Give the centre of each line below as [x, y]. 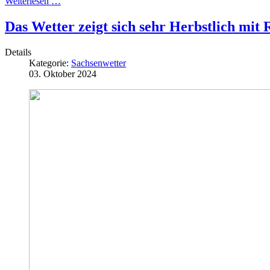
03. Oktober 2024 [63, 74]
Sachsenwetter [99, 63]
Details [18, 52]
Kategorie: [50, 63]
